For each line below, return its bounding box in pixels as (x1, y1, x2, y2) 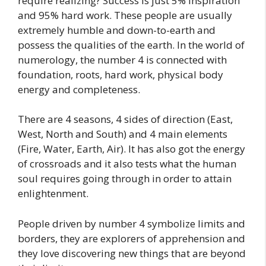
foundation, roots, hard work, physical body (18, 67, 223, 81)
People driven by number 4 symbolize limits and (18, 216, 245, 230)
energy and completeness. (18, 82, 140, 96)
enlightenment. (18, 186, 88, 201)
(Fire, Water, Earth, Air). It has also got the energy (18, 142, 245, 156)
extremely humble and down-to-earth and (18, 23, 216, 37)
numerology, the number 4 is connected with (18, 52, 227, 66)
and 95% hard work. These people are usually (18, 8, 232, 22)
